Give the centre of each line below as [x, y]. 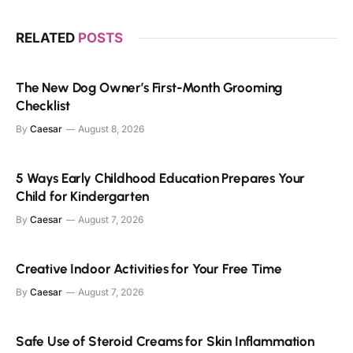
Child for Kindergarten [83, 196]
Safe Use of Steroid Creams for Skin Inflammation [165, 341]
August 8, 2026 [111, 128]
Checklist [43, 105]
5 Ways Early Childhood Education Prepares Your [161, 178]
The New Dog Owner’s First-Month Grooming [149, 87]
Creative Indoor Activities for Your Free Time [149, 268]
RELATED [47, 37]
